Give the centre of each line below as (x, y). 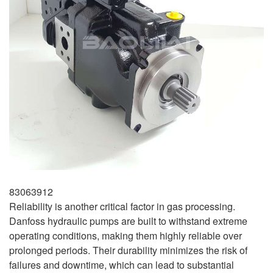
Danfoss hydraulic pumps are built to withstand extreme (128, 221)
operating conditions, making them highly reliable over (126, 235)
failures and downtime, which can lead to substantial (122, 264)
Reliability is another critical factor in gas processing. (122, 206)
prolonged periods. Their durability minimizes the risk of (128, 250)
